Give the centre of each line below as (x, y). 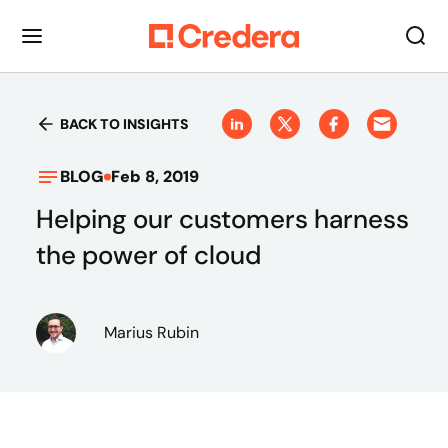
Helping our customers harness (222, 219)
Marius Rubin (151, 332)
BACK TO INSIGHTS (124, 124)
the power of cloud (148, 255)
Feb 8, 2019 (155, 176)
